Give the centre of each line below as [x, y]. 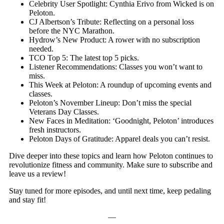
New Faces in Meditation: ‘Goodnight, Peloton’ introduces [121, 121]
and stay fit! [28, 200]
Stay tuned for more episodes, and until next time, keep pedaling [110, 191]
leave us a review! [38, 174]
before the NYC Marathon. [72, 31]
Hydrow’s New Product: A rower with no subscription [115, 40]
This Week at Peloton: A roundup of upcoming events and [120, 85]
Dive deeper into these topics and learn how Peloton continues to [111, 156]
